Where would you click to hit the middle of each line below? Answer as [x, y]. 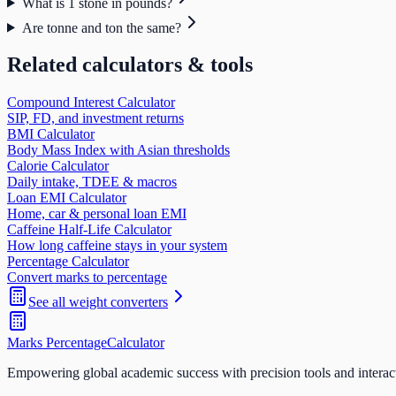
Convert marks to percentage [87, 278]
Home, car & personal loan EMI [97, 214]
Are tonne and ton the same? [101, 27]
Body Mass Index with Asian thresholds [118, 150]
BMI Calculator [51, 134]
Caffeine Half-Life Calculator [89, 230]
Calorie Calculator [58, 166]
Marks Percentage [57, 343]
